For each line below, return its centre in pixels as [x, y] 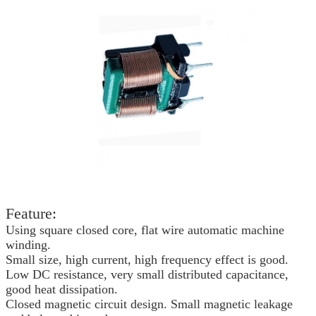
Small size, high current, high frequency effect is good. [147, 259]
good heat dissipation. [62, 289]
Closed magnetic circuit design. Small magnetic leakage [149, 304]
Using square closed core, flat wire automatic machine [145, 230]
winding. [28, 244]
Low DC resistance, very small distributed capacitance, [147, 274]
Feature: [31, 213]
